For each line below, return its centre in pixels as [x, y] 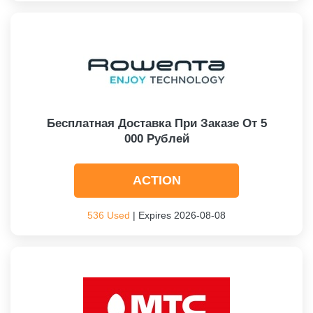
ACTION [156, 180]
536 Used [109, 215]
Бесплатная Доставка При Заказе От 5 [156, 123]
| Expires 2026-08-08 [178, 215]
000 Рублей [156, 139]
